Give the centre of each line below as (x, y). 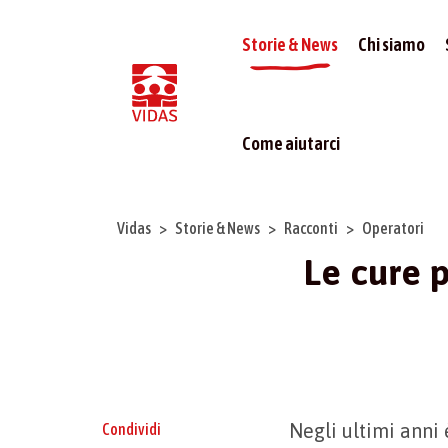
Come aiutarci (290, 143)
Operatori (393, 228)
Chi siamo (391, 44)
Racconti (311, 228)
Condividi (131, 429)
